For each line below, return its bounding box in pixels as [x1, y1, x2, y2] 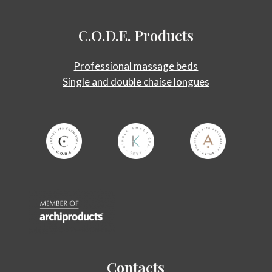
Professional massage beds [73, 59, 199, 72]
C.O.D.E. [78, 25, 131, 45]
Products [134, 25, 194, 45]
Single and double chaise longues [62, 75, 209, 88]
